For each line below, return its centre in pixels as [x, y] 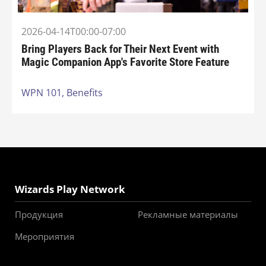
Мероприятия [45, 237]
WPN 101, [44, 93]
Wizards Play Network [70, 189]
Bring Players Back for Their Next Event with [120, 49]
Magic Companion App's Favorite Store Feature [125, 62]
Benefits [85, 93]
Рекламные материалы [188, 215]
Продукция [39, 215]
